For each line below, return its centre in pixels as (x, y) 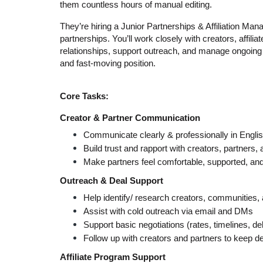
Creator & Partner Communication (130, 118)
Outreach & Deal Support (112, 181)
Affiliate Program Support (113, 257)
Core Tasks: (84, 96)
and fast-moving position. (108, 63)
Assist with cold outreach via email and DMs (168, 211)
